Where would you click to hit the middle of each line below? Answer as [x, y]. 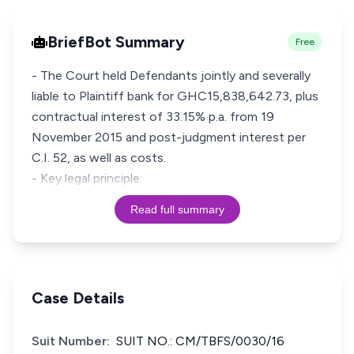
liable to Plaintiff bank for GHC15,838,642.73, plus [175, 96]
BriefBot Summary [116, 42]
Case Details [78, 298]
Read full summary [177, 209]
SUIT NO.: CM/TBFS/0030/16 [200, 341]
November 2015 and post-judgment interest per [169, 137]
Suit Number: [71, 341]
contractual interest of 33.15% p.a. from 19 [153, 117]
